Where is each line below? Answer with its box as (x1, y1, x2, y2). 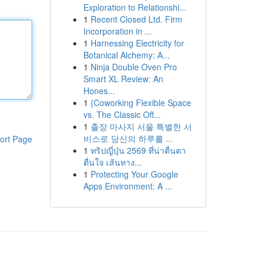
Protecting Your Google (90, 168, 178, 180)
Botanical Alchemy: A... (83, 49, 170, 61)
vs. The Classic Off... (83, 108, 161, 120)
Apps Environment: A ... (83, 180, 172, 192)
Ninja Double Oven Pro (90, 61, 177, 73)
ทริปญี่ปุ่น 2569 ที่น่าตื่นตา (90, 144, 186, 156)
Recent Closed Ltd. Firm (90, 13, 182, 25)
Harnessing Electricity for (90, 37, 184, 49)
